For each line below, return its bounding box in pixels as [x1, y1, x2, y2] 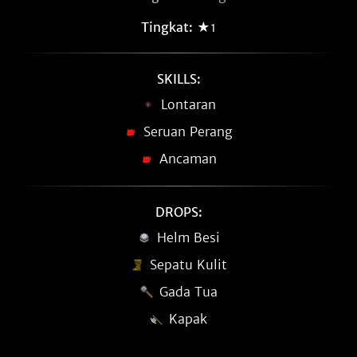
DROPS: [155, 204, 202, 220]
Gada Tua [159, 284, 218, 300]
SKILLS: [156, 71, 201, 87]
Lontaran [160, 96, 216, 112]
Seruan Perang [143, 124, 233, 139]
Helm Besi [156, 229, 220, 245]
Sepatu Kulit [149, 257, 227, 273]
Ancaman [159, 151, 217, 167]
